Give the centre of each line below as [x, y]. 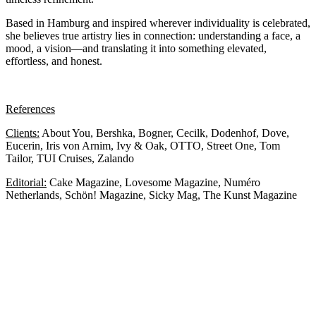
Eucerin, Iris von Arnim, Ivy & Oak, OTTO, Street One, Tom [143, 145]
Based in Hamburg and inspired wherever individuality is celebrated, [158, 23]
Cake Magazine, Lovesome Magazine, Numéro [153, 182]
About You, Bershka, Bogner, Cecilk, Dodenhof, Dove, [164, 133]
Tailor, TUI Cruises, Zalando [70, 158]
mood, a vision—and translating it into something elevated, [136, 48]
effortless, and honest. [54, 61]
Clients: [23, 133]
